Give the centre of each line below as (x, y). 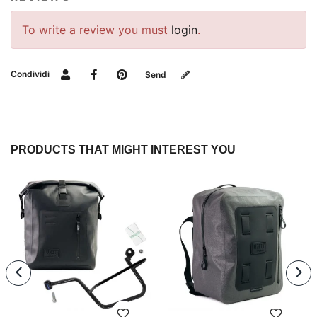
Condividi (30, 74)
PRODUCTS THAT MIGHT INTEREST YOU (123, 149)
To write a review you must (97, 29)
